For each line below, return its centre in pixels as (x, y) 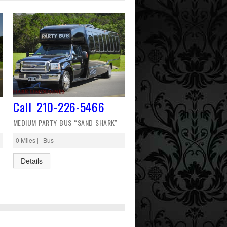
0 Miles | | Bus (35, 140)
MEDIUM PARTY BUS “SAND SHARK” (65, 123)
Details (32, 161)
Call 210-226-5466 (59, 107)
